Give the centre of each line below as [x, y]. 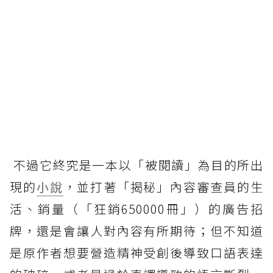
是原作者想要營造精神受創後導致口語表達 [136, 253]
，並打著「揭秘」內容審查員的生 [163, 187]
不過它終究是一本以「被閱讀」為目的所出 [136, 165]
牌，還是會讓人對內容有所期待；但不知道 [136, 231]
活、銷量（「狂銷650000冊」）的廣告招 [136, 209]
